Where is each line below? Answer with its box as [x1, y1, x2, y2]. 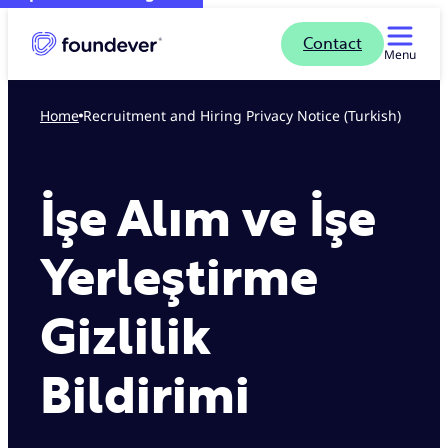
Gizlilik [40, 314, 211, 364]
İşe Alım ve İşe [40, 196, 376, 246]
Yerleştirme [40, 255, 318, 305]
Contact [303, 36, 362, 52]
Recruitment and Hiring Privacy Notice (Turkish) [92, 105, 401, 125]
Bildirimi [40, 373, 250, 423]
